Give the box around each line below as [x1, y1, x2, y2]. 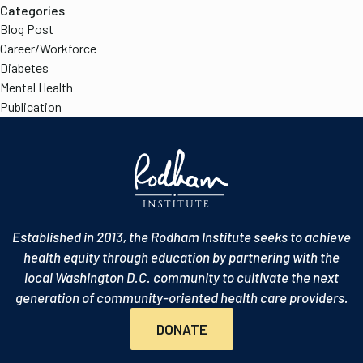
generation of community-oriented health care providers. [15, 289, 348, 305]
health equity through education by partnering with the [23, 249, 340, 265]
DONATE [156, 321, 207, 337]
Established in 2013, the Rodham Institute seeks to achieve [12, 228, 351, 245]
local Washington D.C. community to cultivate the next [24, 269, 339, 285]
